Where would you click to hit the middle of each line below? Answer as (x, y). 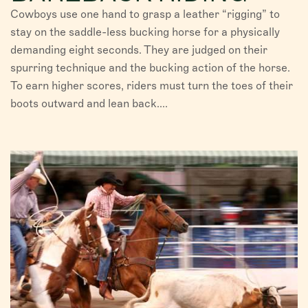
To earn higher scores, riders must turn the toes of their (152, 85)
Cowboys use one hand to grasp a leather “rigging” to (145, 14)
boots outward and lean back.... (89, 103)
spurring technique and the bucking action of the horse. (150, 67)
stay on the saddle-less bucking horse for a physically (145, 32)
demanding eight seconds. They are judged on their (139, 49)
